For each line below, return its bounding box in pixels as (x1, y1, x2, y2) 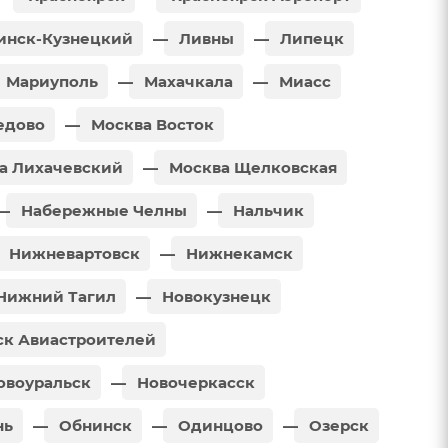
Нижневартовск (5, 243, 140, 263)
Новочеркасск (133, 372, 255, 392)
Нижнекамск (182, 243, 293, 263)
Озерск (305, 415, 369, 435)
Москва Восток (87, 114, 214, 134)
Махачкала (140, 71, 233, 91)
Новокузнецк (158, 286, 271, 306)
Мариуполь (2, 71, 98, 91)
